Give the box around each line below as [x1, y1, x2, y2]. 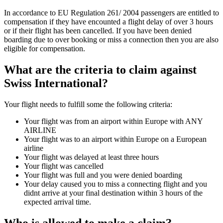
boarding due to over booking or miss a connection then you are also [4, 35, 219, 44]
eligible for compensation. [4, 44, 85, 53]
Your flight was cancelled [24, 162, 104, 171]
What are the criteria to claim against [4, 63, 197, 77]
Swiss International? [4, 77, 108, 90]
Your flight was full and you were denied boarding [24, 171, 182, 180]
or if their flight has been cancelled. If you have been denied [4, 26, 192, 35]
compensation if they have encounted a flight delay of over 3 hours [4, 17, 213, 26]
